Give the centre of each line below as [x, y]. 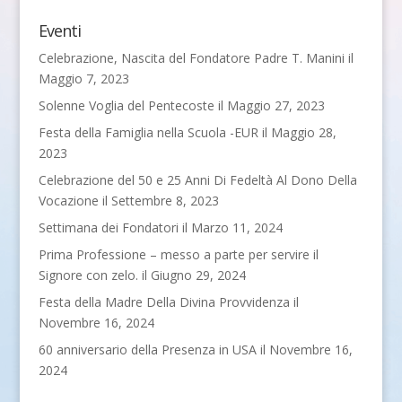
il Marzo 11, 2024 [230, 227]
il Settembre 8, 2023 [158, 201]
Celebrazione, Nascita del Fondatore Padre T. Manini [191, 58]
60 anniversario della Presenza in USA [147, 350]
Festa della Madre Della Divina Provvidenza [164, 302]
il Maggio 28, [297, 132]
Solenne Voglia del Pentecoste [126, 105]
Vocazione [68, 201]
